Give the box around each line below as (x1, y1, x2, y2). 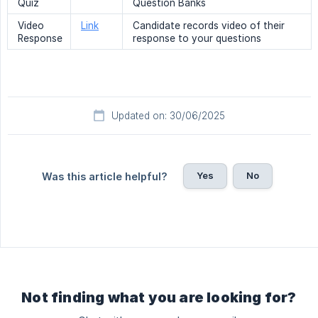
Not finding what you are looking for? (21, 289, 297, 307)
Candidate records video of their (133, 20, 285, 32)
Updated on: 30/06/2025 (111, 110, 225, 122)
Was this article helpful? (41, 170, 168, 183)
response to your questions (133, 33, 261, 45)
